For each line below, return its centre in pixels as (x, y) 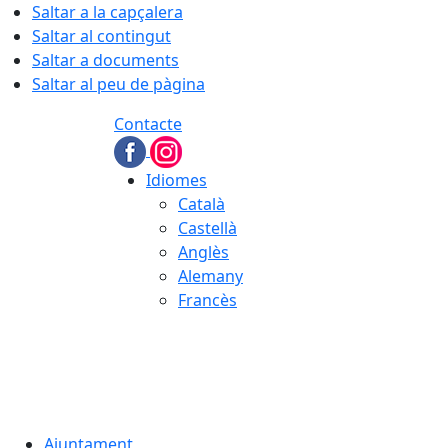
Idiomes (176, 180)
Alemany (210, 276)
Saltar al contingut (101, 36)
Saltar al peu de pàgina (118, 84)
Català (201, 204)
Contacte (148, 124)
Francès (207, 300)
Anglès (203, 252)
